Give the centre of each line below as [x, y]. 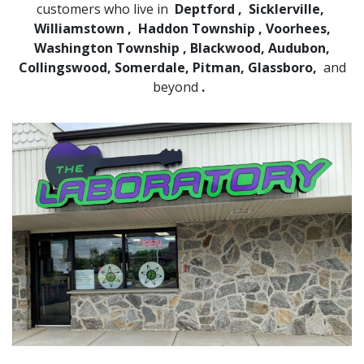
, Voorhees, [294, 28]
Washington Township [107, 48]
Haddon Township [196, 28]
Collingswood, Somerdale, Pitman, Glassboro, [167, 67]
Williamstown [79, 28]
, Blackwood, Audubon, [256, 48]
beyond [175, 87]
